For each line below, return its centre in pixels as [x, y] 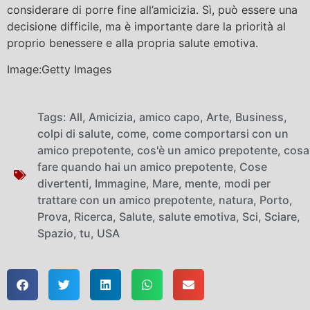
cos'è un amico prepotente [207, 150]
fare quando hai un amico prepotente [135, 166]
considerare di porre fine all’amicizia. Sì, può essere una [152, 9]
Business [259, 117]
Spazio [55, 233]
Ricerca [93, 216]
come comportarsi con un [220, 133]
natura [236, 200]
